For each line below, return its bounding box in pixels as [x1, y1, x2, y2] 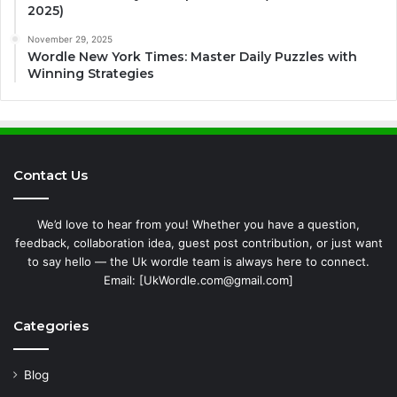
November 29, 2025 [27, 33, 113, 44]
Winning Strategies [27, 65, 154, 82]
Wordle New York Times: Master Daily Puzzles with [27, 48, 357, 65]
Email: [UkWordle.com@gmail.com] [104, 272, 293, 287]
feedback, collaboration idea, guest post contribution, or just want [14, 235, 383, 250]
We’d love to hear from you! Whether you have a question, [37, 216, 360, 231]
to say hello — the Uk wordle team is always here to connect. [27, 253, 370, 269]
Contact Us [13, 166, 88, 183]
